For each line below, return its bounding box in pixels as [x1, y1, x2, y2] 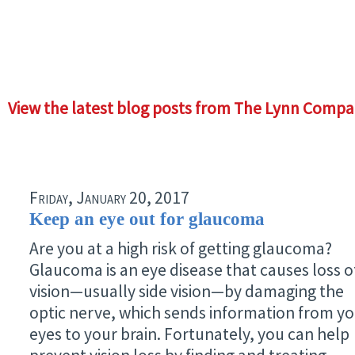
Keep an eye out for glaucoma [29, 208, 265, 229]
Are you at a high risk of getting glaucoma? [29, 238, 332, 259]
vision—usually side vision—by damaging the [29, 281, 344, 302]
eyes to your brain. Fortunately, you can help [29, 323, 349, 345]
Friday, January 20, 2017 [29, 187, 189, 208]
